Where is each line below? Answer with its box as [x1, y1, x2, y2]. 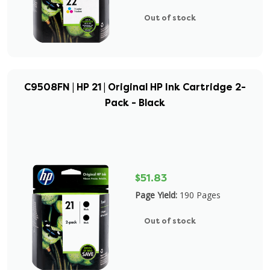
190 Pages [180, 189, 221, 201]
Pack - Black [105, 96, 165, 109]
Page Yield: [135, 189, 177, 201]
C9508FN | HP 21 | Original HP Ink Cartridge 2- [24, 81, 246, 93]
